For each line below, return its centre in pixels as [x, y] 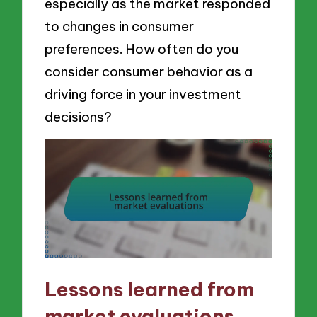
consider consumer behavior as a [149, 71]
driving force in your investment [143, 94]
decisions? [79, 116]
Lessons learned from [150, 289]
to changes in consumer [120, 26]
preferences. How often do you [142, 48]
